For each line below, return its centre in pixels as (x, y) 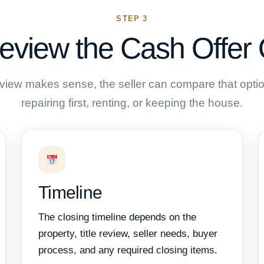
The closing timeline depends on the (117, 217)
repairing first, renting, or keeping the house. (132, 103)
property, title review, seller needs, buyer (128, 234)
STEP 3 (132, 18)
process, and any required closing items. (128, 250)
